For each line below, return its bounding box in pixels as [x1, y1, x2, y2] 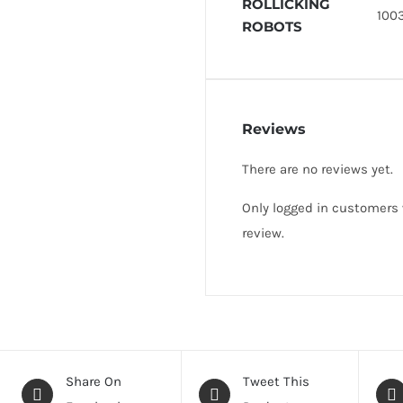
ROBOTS [242, 18, 303, 35]
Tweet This [242, 373, 309, 390]
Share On [65, 373, 121, 390]
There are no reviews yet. [242, 161, 394, 177]
